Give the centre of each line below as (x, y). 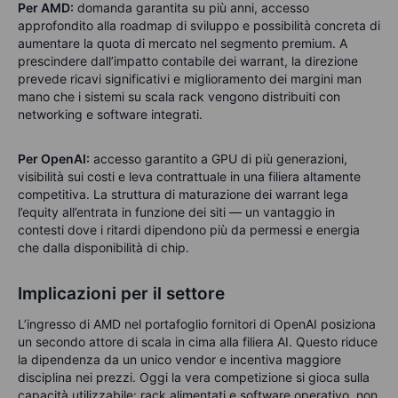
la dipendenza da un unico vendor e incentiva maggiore (179, 359)
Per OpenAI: (54, 158)
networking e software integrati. (110, 114)
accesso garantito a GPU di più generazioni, (219, 158)
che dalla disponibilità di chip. (103, 247)
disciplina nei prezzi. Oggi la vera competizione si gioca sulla (194, 377)
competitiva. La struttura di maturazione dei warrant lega (183, 194)
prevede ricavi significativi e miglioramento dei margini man (190, 78)
